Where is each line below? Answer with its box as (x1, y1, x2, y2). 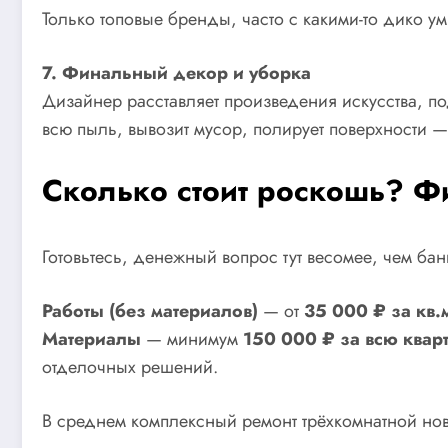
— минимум (141, 325, 243, 352)
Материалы (42, 325, 141, 352)
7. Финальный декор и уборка (42, 59, 311, 86)
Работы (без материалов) (42, 297, 258, 324)
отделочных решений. (42, 353, 218, 380)
